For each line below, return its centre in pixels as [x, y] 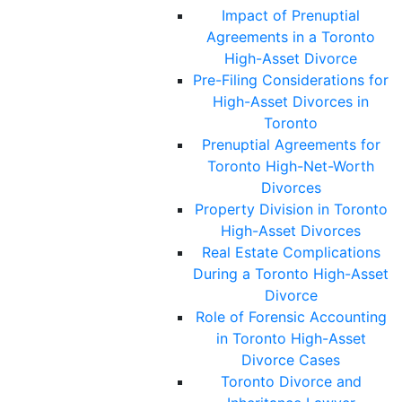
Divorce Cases [291, 360]
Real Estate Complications [291, 253]
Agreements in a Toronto [291, 37]
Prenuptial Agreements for [291, 145]
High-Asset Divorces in [291, 102]
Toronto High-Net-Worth [291, 166]
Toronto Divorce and [291, 382]
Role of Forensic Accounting [291, 317]
